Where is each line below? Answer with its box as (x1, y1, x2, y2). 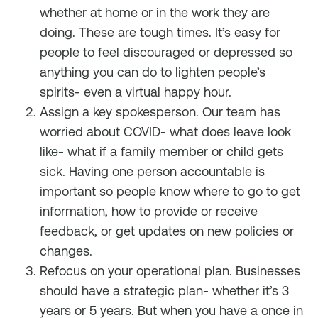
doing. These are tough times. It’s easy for (40, 25, 280, 40)
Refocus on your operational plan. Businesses (40, 263, 300, 278)
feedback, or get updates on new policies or (40, 224, 294, 238)
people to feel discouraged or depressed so (40, 45, 292, 60)
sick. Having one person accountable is (40, 164, 265, 179)
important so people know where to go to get (40, 184, 300, 199)
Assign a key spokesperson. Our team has (40, 104, 280, 119)
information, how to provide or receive (40, 204, 258, 219)
